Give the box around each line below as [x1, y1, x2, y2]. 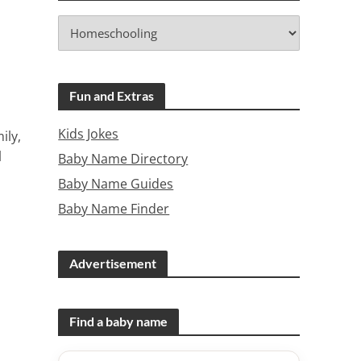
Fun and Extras [69, 88, 155, 103]
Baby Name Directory [58, 150, 189, 168]
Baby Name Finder [58, 200, 170, 218]
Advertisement [69, 255, 157, 271]
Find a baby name [69, 313, 168, 329]
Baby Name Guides [58, 175, 174, 193]
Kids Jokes [58, 125, 119, 143]
